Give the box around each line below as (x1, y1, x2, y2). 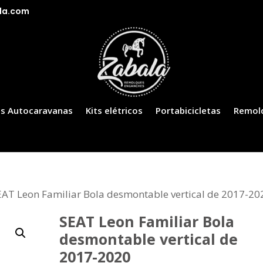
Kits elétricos (86, 104, 143, 116)
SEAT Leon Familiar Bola (59, 211, 234, 231)
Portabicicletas (156, 104, 221, 116)
